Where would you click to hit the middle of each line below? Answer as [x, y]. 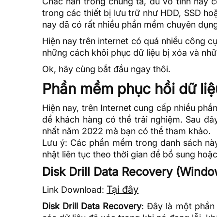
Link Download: [74, 189]
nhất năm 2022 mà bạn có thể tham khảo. [126, 131]
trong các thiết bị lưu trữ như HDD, [113, 13]
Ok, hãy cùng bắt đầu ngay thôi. [106, 69]
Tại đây [123, 189]
